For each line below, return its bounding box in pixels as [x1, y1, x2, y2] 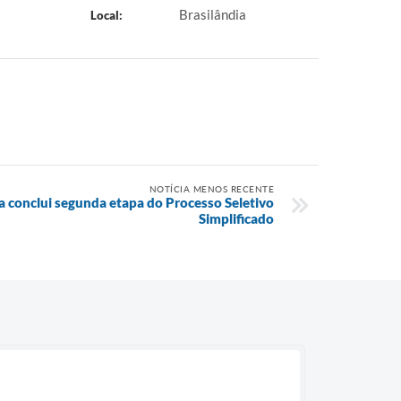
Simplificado [199, 210, 274, 226]
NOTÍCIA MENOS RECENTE [149, 183, 274, 194]
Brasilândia [179, 6, 246, 22]
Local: [90, 8, 123, 22]
